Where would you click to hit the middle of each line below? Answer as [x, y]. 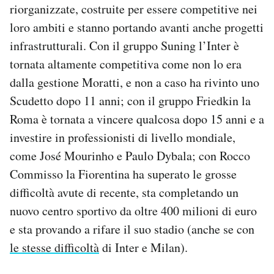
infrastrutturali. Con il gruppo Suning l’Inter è [124, 45]
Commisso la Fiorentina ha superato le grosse [123, 174]
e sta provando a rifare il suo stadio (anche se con [132, 229]
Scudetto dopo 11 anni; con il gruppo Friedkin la [130, 100]
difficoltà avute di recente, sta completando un [124, 192]
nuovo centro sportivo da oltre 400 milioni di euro [133, 210]
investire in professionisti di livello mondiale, [123, 137]
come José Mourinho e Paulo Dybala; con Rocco [130, 155]
